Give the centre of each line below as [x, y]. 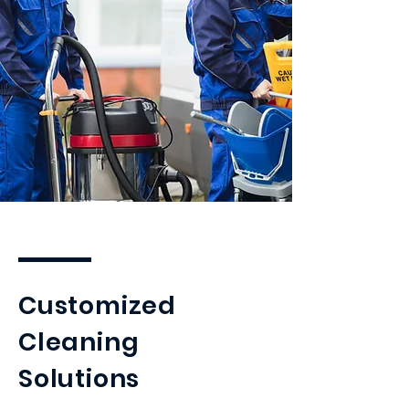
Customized [98, 305]
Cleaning [79, 342]
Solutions [79, 378]
